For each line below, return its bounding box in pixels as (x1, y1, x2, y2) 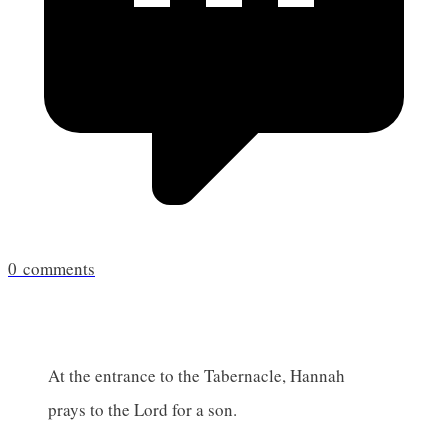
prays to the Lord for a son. (48, 397, 237, 421)
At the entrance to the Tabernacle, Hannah (48, 363, 345, 387)
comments (17, 256, 95, 280)
